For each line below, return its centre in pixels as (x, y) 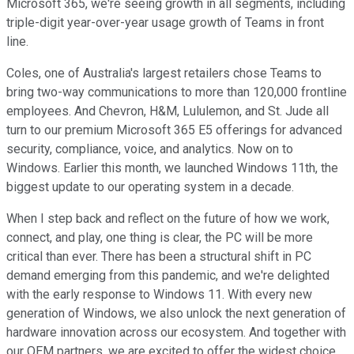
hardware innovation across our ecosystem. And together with (176, 333)
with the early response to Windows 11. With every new (159, 295)
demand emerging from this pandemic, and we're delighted (168, 276)
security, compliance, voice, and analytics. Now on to (150, 149)
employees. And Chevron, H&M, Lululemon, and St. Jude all (168, 111)
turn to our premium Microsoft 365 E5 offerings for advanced (174, 130)
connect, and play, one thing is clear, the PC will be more (160, 238)
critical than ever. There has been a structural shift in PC (159, 257)
